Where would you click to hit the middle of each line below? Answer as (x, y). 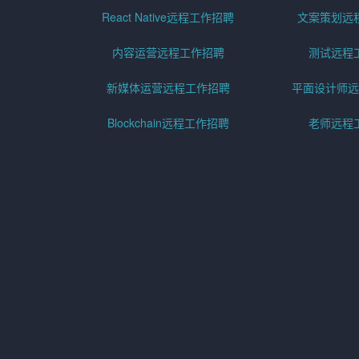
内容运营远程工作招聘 (168, 52)
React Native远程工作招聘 (168, 17)
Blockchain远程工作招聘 (168, 123)
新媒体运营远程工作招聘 (168, 88)
